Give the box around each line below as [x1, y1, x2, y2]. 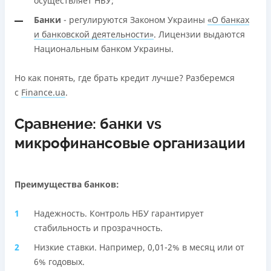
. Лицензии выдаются [154, 28, 245, 41]
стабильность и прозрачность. [34, 222, 163, 234]
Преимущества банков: [15, 178, 119, 191]
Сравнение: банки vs [15, 116, 162, 133]
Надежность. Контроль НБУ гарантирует [34, 207, 204, 220]
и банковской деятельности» [34, 28, 154, 41]
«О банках [207, 14, 249, 26]
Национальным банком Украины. [34, 43, 174, 55]
